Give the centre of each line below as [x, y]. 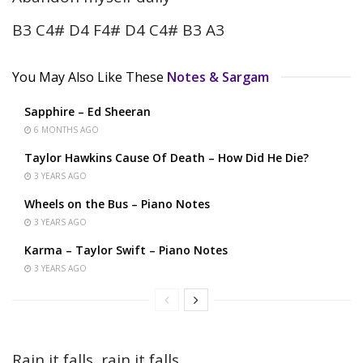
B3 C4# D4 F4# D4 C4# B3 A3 [118, 30]
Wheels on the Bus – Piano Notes [117, 203]
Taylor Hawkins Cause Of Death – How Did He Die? [167, 157]
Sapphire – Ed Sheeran [88, 111]
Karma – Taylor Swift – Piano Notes [126, 250]
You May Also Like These [88, 77]
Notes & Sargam [218, 77]
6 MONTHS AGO [65, 129]
